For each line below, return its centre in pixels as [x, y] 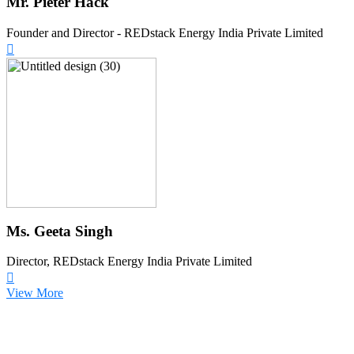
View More [35, 293]
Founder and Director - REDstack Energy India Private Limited [165, 32]
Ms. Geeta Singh [60, 231]
